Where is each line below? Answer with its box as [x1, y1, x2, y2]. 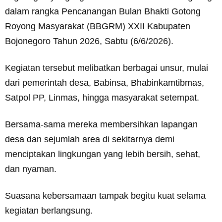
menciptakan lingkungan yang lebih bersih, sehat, [5, 149, 200, 160]
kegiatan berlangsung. [5, 206, 93, 216]
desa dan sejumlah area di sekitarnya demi [5, 134, 174, 145]
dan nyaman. [5, 164, 56, 174]
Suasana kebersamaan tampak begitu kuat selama [5, 191, 206, 201]
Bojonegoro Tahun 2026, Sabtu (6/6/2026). [5, 36, 173, 47]
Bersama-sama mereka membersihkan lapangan [5, 119, 198, 130]
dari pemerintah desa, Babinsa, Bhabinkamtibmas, [5, 78, 204, 88]
